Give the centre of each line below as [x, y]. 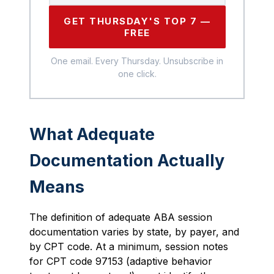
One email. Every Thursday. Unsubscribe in [137, 61]
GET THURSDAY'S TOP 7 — [137, 21]
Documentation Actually [127, 161]
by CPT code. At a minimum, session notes [129, 246]
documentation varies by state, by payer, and [134, 232]
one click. [137, 73]
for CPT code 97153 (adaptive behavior [121, 261]
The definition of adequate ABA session [121, 217]
